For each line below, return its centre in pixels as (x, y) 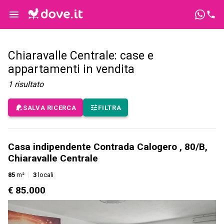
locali (45, 175)
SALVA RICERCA (50, 107)
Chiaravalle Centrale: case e (81, 56)
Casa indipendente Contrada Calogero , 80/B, (108, 147)
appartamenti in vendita (71, 69)
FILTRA (110, 107)
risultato (29, 84)
